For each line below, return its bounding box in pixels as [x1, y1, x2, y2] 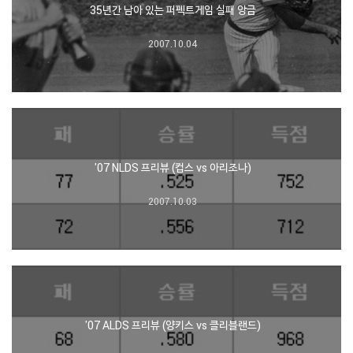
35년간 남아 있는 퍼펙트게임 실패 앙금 [89, 2, 256, 17]
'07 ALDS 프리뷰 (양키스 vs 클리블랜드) [84, 317, 261, 333]
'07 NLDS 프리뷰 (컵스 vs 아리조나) [94, 159, 251, 175]
